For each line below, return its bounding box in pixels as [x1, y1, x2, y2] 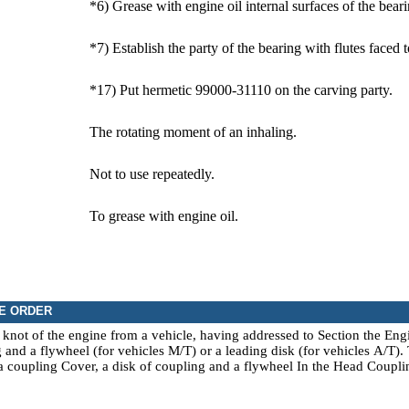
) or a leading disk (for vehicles [192, 343, 373, 358]
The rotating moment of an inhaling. [89, 124, 297, 140]
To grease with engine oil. [89, 208, 238, 224]
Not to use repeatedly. [89, 166, 215, 182]
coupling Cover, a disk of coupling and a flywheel [7, 359, 293, 373]
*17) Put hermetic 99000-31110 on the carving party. [89, 82, 393, 98]
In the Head [293, 359, 367, 373]
